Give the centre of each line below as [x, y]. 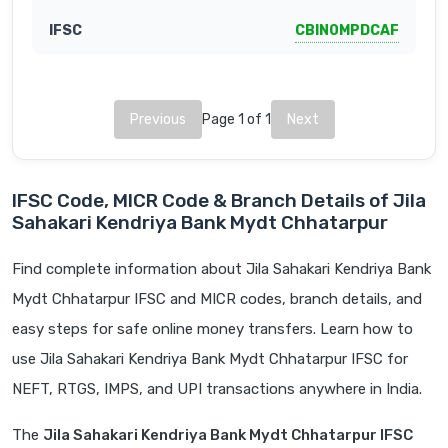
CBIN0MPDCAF [347, 30]
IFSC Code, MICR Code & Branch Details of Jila [219, 201]
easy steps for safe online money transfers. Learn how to [212, 329]
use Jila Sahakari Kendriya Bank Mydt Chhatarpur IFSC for [210, 359]
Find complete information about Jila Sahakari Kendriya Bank [221, 269]
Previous [157, 120]
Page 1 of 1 [236, 120]
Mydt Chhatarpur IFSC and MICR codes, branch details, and [217, 299]
